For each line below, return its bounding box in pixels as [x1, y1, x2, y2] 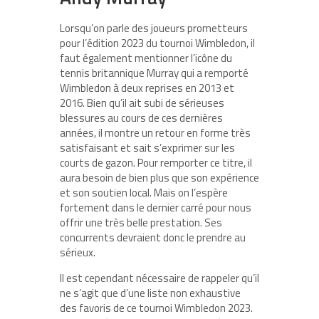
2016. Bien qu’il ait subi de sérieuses [60, 95, 224, 112]
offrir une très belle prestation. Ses [60, 214, 222, 231]
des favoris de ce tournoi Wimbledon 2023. [60, 300, 253, 317]
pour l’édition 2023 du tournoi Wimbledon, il [60, 35, 255, 52]
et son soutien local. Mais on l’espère [60, 184, 228, 202]
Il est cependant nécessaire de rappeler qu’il [60, 270, 259, 287]
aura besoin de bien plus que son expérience [60, 169, 259, 187]
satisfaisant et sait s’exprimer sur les [60, 140, 235, 157]
